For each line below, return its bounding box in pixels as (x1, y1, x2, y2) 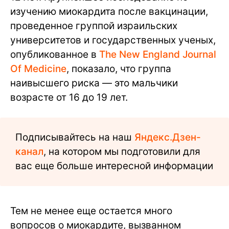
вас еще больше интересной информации (15, 159, 213, 172)
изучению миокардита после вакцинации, (10, 5, 208, 17)
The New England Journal (99, 48, 216, 60)
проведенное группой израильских (10, 19, 177, 32)
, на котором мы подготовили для (43, 145, 200, 157)
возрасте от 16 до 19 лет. (10, 91, 128, 103)
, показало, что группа (66, 62, 171, 75)
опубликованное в (10, 48, 99, 60)
